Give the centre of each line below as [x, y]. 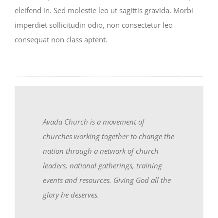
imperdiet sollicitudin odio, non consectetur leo [94, 25]
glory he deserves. [72, 194]
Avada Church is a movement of [94, 121]
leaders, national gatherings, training [103, 165]
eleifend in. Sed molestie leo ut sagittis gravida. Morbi [104, 10]
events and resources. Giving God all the [107, 180]
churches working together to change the [109, 136]
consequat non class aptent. [61, 39]
